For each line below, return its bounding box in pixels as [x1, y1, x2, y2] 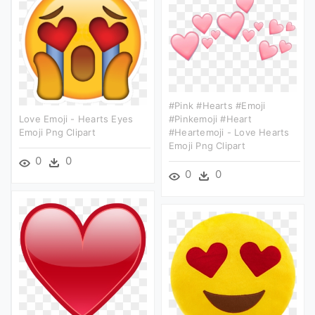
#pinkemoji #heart [169, 112, 252, 124]
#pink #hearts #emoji [169, 99, 266, 111]
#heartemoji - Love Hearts [169, 126, 290, 138]
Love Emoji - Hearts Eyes [19, 112, 134, 124]
